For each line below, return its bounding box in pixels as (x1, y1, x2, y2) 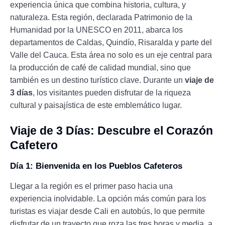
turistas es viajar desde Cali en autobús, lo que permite (10, 207, 205, 216)
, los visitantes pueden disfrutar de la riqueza (33, 88, 191, 97)
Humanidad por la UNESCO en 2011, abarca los (10, 26, 183, 35)
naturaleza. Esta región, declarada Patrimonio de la (10, 13, 192, 22)
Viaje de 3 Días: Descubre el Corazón (10, 124, 213, 138)
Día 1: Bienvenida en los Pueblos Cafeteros (10, 161, 182, 171)
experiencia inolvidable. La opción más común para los (10, 194, 206, 203)
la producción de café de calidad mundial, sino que (10, 63, 191, 72)
